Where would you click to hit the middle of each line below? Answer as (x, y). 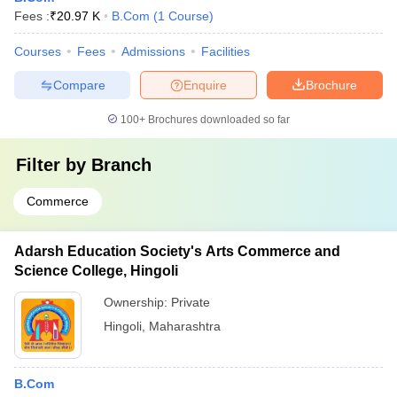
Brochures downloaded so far (218, 120)
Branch (121, 165)
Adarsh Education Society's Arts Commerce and (177, 251)
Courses (38, 51)
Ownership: (137, 302)
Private (191, 302)
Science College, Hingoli (96, 271)
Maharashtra (185, 326)
